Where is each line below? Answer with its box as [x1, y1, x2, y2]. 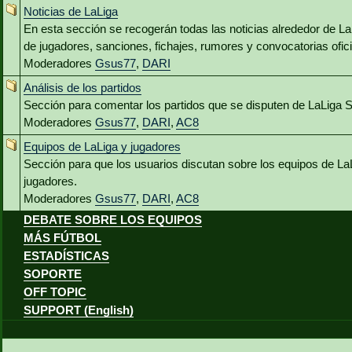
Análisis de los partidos [24, 81, 141, 95]
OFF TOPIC [24, 285, 86, 299]
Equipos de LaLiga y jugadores [24, 140, 181, 154]
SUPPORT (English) [24, 303, 134, 317]
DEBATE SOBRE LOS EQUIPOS [24, 213, 202, 227]
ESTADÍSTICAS [24, 249, 109, 263]
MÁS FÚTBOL [24, 231, 101, 245]
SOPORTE [24, 267, 82, 281]
